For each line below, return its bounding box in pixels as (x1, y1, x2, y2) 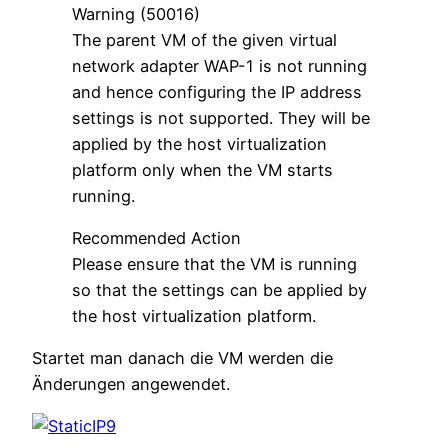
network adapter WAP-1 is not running (72, 55, 367, 76)
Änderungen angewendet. (32, 374, 230, 395)
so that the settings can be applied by (72, 279, 367, 300)
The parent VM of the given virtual (72, 29, 337, 50)
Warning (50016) (72, 3, 200, 24)
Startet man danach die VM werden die (32, 348, 333, 369)
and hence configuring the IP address (72, 81, 362, 102)
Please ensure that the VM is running (72, 253, 357, 274)
